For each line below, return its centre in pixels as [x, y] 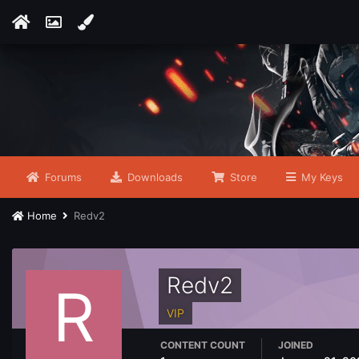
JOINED [296, 345]
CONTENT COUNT [203, 345]
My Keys [321, 177]
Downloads [153, 177]
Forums [62, 177]
